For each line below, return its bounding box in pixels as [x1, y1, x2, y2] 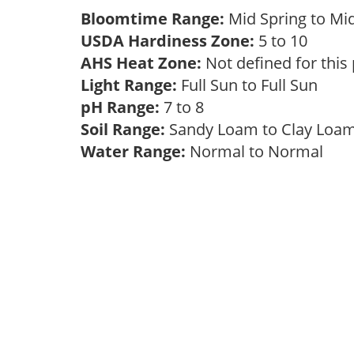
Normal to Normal [186, 141, 331, 162]
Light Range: [81, 74, 177, 96]
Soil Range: [81, 119, 165, 140]
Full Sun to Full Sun [177, 74, 326, 96]
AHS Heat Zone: [81, 52, 201, 73]
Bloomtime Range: [81, 8, 228, 29]
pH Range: [81, 96, 160, 118]
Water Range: [81, 141, 186, 162]
